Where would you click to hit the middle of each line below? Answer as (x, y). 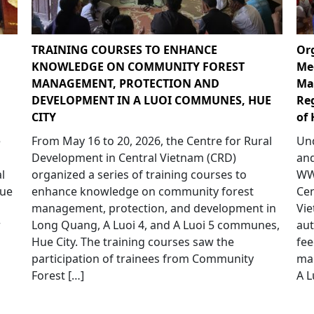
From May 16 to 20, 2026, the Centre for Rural (151, 141)
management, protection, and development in (153, 208)
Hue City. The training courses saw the (132, 241)
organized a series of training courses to (139, 174)
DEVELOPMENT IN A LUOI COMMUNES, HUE (151, 100)
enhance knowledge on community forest (142, 191)
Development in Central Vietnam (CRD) (134, 157)
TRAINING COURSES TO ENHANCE (124, 49)
